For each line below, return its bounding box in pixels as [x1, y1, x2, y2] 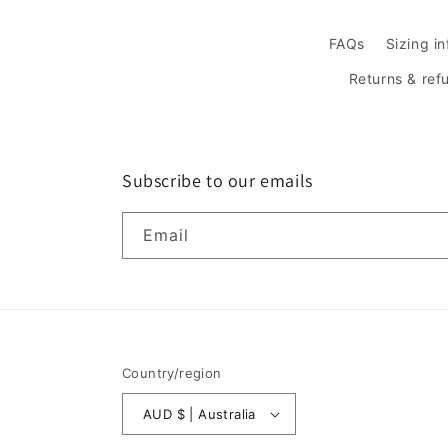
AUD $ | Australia [176, 405, 256, 422]
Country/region [122, 365, 222, 382]
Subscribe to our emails [122, 169, 313, 193]
